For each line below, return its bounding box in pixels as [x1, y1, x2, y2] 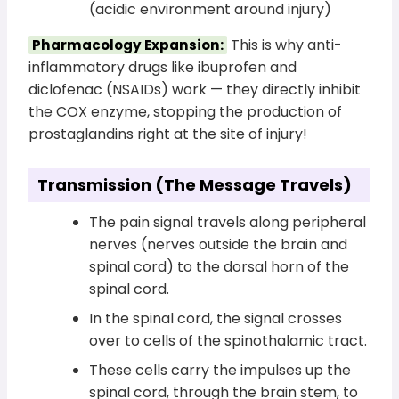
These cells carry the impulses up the [89, 359, 352, 380]
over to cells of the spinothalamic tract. [89, 330, 368, 351]
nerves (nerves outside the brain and [89, 233, 348, 255]
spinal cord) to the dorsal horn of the [89, 256, 350, 277]
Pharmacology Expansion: [32, 35, 224, 54]
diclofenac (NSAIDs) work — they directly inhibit [28, 78, 362, 100]
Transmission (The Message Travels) [37, 173, 353, 196]
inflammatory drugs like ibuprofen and [28, 56, 297, 77]
